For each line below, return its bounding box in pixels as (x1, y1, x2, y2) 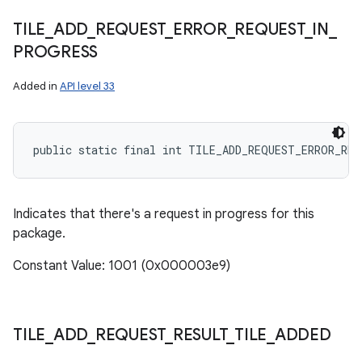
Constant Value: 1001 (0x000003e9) (13, 258, 230, 274)
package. (13, 225, 65, 242)
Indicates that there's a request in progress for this (13, 206, 314, 222)
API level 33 (60, 79, 115, 93)
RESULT (172, 325, 227, 345)
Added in (13, 79, 60, 93)
